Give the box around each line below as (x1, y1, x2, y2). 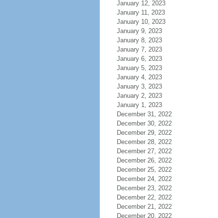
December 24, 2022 (116, 175, 172, 182)
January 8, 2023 (116, 36, 162, 44)
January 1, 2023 (116, 101, 162, 109)
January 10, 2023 (116, 18, 165, 25)
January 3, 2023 (116, 83, 162, 90)
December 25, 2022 (116, 166, 172, 173)
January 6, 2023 (116, 55, 162, 62)
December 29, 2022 (116, 129, 172, 136)
